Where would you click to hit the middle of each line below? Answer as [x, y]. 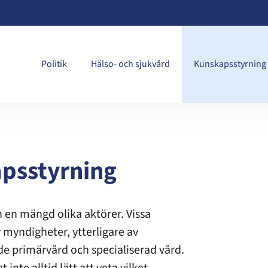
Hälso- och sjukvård [130, 64]
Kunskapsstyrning [230, 64]
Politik [54, 64]
